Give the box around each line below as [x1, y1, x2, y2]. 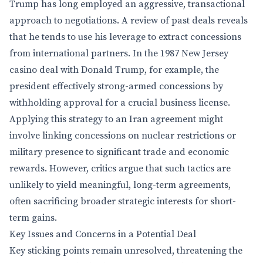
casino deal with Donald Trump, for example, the [9, 64, 219, 76]
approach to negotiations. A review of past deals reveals [9, 15, 248, 26]
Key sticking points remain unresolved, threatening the [9, 245, 242, 257]
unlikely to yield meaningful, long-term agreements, [9, 179, 231, 191]
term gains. [9, 212, 57, 224]
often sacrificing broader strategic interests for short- [9, 195, 236, 207]
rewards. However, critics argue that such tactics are [9, 163, 231, 174]
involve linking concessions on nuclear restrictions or [9, 130, 236, 141]
